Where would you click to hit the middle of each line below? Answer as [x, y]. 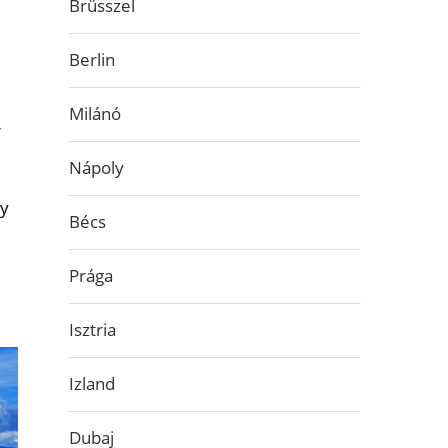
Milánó [94, 113]
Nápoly [96, 167]
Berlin [91, 59]
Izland [91, 383]
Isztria [92, 329]
